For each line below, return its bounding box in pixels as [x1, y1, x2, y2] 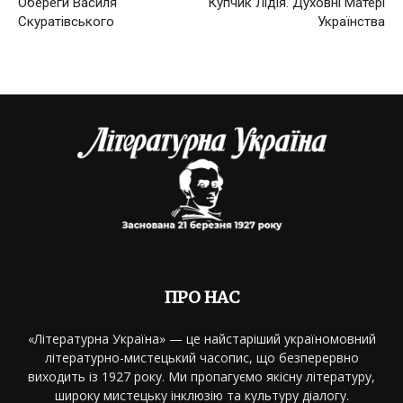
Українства [318, 13, 385, 30]
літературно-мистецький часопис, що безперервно [44, 349, 359, 367]
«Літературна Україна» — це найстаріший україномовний [27, 330, 376, 348]
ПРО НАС [164, 287, 239, 309]
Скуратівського [18, 13, 114, 30]
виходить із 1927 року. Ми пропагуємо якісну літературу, [28, 368, 375, 386]
